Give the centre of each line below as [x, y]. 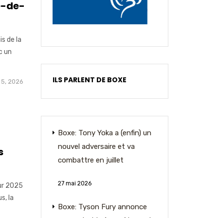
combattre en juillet [91, 160]
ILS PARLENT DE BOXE [89, 80]
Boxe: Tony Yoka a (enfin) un [104, 133]
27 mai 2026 [74, 183]
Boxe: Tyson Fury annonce [102, 207]
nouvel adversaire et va [96, 146]
